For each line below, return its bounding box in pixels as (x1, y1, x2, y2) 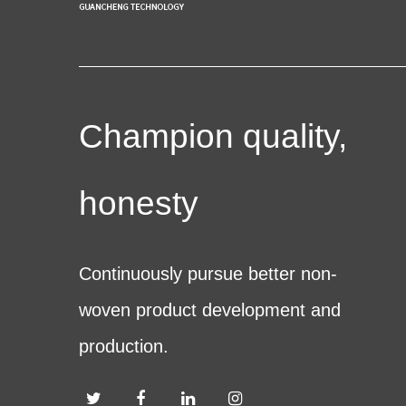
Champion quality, (79, 118, 347, 156)
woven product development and (79, 300, 341, 321)
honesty (79, 185, 198, 223)
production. (79, 336, 169, 357)
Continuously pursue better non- (79, 264, 337, 285)
